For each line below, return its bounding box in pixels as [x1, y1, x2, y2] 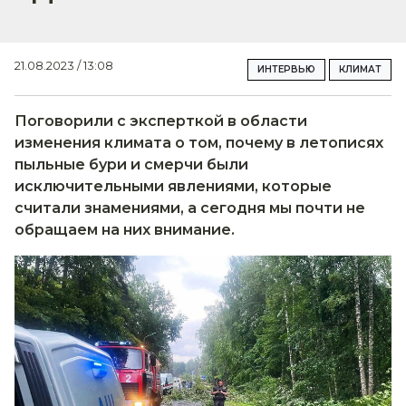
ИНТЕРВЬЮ [257, 63, 315, 75]
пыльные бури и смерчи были [14, 156, 248, 173]
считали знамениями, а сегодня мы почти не [14, 199, 365, 217]
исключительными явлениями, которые [14, 178, 332, 195]
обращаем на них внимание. [14, 221, 235, 238]
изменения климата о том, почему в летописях [14, 134, 383, 151]
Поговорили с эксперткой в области [14, 112, 307, 130]
